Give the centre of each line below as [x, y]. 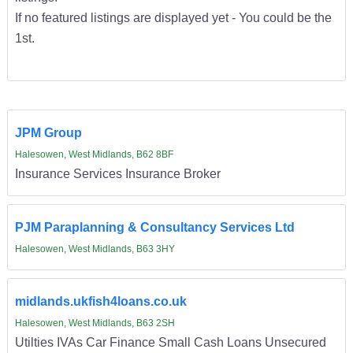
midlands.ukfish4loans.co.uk [100, 301]
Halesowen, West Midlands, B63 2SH [95, 323]
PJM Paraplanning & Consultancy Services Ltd [154, 227]
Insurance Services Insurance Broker [117, 174]
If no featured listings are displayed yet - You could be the [173, 18]
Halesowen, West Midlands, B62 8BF [94, 155]
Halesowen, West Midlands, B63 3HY [95, 249]
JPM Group [48, 133]
